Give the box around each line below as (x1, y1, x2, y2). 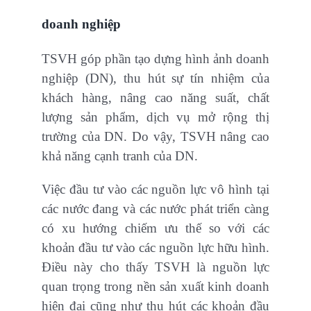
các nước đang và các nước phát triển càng (42, 201, 269, 217)
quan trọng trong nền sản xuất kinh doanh (42, 279, 269, 294)
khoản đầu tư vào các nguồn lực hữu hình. (42, 240, 269, 255)
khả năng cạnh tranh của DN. (42, 149, 198, 164)
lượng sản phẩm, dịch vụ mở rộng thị (42, 110, 269, 125)
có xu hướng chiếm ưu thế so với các (42, 221, 269, 236)
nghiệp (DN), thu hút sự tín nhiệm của (42, 71, 269, 86)
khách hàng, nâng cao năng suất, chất (42, 90, 269, 106)
